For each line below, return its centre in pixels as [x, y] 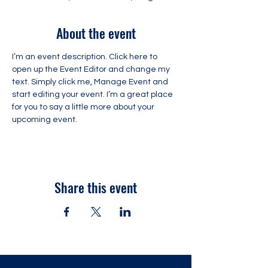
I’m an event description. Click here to [86, 57]
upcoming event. [45, 120]
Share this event [96, 187]
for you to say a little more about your [84, 107]
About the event [96, 33]
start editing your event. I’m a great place [93, 95]
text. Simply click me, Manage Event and [91, 82]
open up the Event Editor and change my [92, 69]
